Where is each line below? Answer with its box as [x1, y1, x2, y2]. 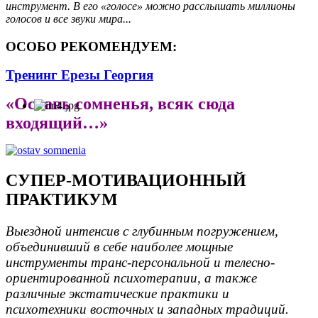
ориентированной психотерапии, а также [6, 270, 257, 286]
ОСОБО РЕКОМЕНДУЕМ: [6, 38, 177, 54]
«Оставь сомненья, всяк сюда [6, 94, 235, 114]
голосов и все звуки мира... [6, 13, 131, 26]
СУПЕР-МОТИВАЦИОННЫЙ [6, 171, 246, 190]
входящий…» [6, 114, 108, 133]
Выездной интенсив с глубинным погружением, [6, 224, 278, 239]
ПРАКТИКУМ [6, 190, 118, 209]
